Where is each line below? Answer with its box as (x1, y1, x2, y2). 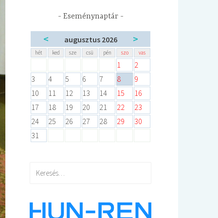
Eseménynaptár (63, 12, 118, 21)
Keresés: (29, 162, 56, 172)
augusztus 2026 (64, 35, 117, 45)
